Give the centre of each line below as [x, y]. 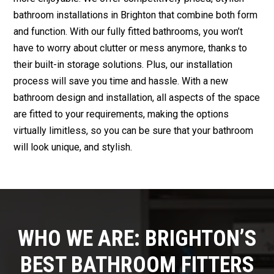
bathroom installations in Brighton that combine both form [136, 15]
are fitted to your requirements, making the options [121, 114]
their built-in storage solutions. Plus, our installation [123, 65]
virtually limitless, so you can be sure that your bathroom [134, 131]
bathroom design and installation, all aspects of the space [137, 98]
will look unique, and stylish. [73, 147]
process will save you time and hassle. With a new [121, 81]
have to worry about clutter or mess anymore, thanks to [131, 48]
